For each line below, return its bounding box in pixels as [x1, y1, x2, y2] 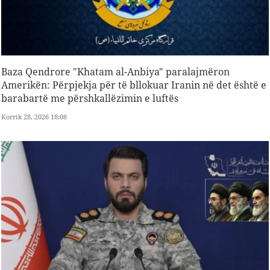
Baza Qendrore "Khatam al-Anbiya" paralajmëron [1, 65, 230, 79]
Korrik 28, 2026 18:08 [1, 112, 67, 122]
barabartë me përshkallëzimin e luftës [1, 92, 178, 105]
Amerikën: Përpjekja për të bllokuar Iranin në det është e [1, 78, 266, 92]
